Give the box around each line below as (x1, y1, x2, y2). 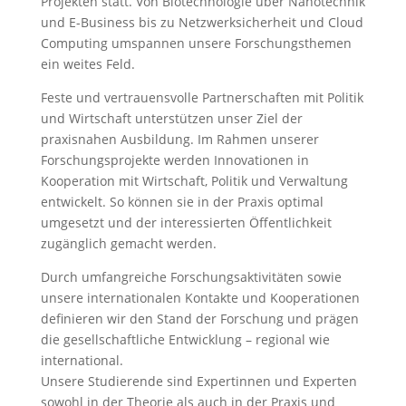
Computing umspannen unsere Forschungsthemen (40, 34, 352, 52)
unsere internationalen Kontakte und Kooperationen (40, 289, 360, 306)
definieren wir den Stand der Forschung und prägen (40, 310, 359, 327)
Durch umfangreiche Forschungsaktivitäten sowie (40, 268, 342, 285)
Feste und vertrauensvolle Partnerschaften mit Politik (40, 89, 363, 106)
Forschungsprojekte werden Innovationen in (40, 151, 309, 169)
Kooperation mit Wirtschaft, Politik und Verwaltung (40, 172, 348, 189)
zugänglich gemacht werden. (40, 235, 217, 252)
